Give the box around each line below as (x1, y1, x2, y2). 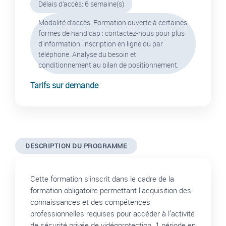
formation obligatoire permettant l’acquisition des (30, 185, 191, 195)
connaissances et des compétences (30, 196, 150, 207)
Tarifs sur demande (30, 80, 98, 91)
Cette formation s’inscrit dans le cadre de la (30, 173, 174, 184)
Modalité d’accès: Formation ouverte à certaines (38, 18, 187, 28)
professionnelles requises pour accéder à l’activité (30, 208, 195, 218)
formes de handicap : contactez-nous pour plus (38, 28, 185, 38)
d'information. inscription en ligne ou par (38, 39, 163, 49)
